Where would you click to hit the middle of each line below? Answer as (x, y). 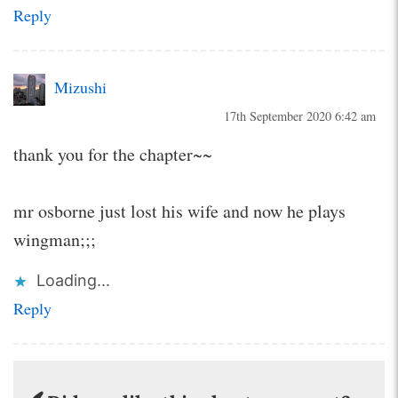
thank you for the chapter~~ (113, 154)
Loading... (73, 280)
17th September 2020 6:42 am (300, 115)
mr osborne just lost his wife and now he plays (179, 211)
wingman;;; (55, 239)
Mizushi (80, 87)
